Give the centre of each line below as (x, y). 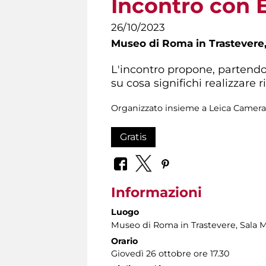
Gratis (133, 137)
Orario (124, 241)
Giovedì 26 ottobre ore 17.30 (170, 254)
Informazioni (156, 193)
